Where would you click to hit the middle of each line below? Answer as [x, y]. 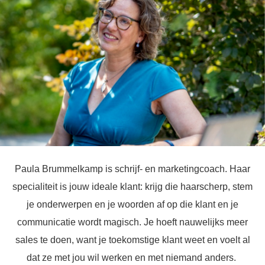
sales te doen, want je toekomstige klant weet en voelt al [132, 240]
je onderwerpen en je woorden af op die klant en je [132, 204]
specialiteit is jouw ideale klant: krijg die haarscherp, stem [132, 187]
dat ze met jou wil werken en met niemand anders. [132, 258]
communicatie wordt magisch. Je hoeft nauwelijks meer [132, 222]
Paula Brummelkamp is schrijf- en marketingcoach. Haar [132, 169]
